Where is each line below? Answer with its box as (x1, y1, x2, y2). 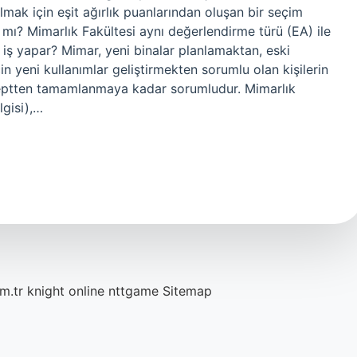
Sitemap (163, 283, 212, 299)
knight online (27, 283, 104, 299)
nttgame (108, 283, 159, 299)
